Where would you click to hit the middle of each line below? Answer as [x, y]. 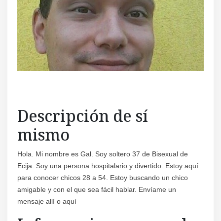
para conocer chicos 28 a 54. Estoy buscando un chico [103, 177]
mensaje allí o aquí [47, 201]
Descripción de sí [83, 115]
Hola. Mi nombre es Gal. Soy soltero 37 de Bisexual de [103, 154]
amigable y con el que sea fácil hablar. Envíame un [97, 189]
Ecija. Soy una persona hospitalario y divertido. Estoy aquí [108, 166]
